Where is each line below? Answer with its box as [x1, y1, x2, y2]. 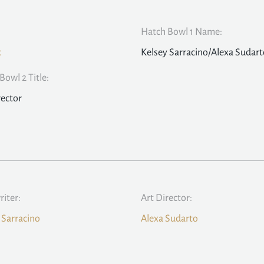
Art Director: [141, 193, 192, 204]
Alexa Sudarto [141, 213, 198, 225]
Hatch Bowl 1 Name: [141, 27, 222, 38]
